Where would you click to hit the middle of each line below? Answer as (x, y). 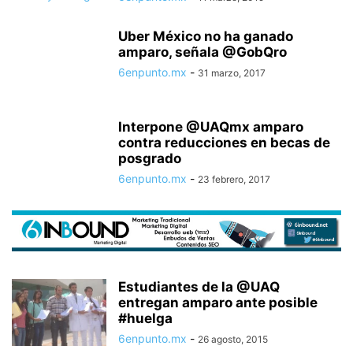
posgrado (150, 159)
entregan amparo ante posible (218, 303)
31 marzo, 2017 (232, 73)
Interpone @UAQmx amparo (211, 127)
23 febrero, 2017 (234, 180)
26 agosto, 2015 (233, 340)
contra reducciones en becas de (224, 143)
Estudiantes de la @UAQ (199, 287)
